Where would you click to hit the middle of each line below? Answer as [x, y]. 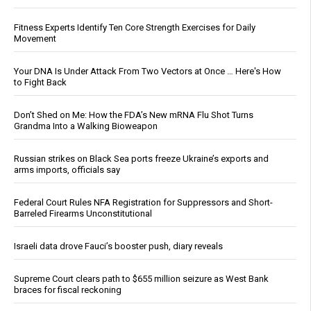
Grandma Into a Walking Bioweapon [86, 126]
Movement [35, 39]
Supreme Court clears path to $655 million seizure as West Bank [141, 279]
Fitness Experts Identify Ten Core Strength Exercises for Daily [135, 28]
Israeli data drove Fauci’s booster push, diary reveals [118, 246]
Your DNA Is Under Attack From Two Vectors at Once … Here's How [148, 72]
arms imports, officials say [67, 170]
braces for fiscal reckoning [68, 290]
